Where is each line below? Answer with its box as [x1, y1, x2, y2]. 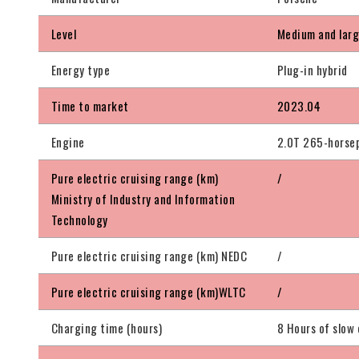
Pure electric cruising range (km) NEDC [51, 247, 248, 265]
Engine [51, 133, 85, 151]
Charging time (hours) [51, 319, 163, 337]
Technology [51, 211, 108, 229]
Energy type [51, 61, 111, 79]
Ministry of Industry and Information [51, 190, 236, 208]
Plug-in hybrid [277, 61, 348, 79]
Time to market [51, 97, 129, 115]
